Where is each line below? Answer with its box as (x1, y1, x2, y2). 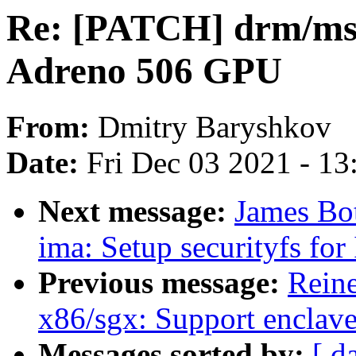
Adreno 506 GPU (6, 50, 282, 91)
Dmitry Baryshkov (98, 110, 331, 145)
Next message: (38, 194, 234, 229)
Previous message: (38, 265, 288, 300)
